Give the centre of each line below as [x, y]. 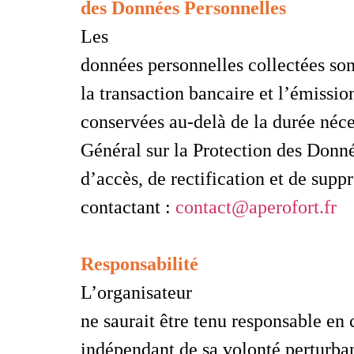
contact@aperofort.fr [256, 207]
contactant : [128, 207]
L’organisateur [136, 292]
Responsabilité [139, 264]
